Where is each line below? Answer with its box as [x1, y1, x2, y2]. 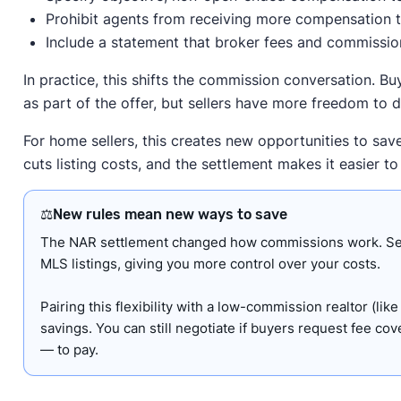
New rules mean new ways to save [52, 205, 287, 223]
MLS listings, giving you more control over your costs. [39, 254, 380, 272]
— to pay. [39, 340, 98, 358]
